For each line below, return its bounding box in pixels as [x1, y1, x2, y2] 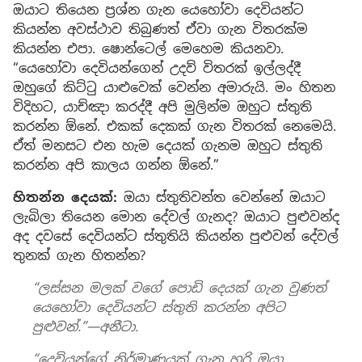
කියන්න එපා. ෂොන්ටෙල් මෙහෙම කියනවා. [13, 40, 284, 57]
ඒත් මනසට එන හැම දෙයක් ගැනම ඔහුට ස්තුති [13, 137, 322, 154]
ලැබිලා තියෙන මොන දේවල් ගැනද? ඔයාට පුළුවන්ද [13, 208, 339, 225]
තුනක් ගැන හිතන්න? [13, 246, 145, 264]
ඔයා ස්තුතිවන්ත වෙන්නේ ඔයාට [117, 188, 326, 206]
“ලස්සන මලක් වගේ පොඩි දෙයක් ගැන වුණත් [32, 279, 326, 297]
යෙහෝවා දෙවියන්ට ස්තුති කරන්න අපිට [32, 298, 285, 316]
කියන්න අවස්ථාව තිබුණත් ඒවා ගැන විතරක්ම [13, 20, 308, 38]
